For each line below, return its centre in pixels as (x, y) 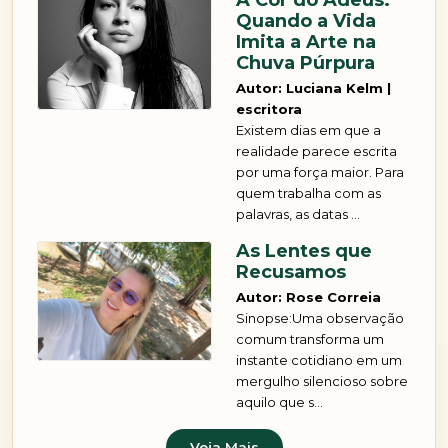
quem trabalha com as (308, 193)
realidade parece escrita (316, 151)
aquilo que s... (279, 402)
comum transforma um (310, 339)
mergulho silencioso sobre (322, 381)
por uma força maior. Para (320, 172)
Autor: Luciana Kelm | (313, 88)
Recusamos (291, 272)
